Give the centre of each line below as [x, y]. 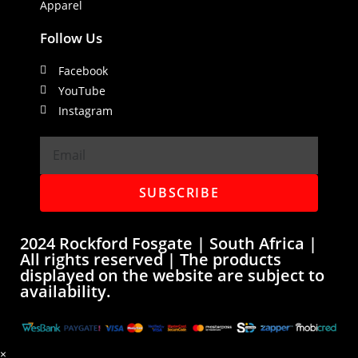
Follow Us [71, 38]
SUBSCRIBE [179, 193]
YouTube [82, 90]
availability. [66, 291]
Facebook [83, 70]
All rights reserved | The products [151, 259]
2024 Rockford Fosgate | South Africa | [169, 243]
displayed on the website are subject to [172, 275]
